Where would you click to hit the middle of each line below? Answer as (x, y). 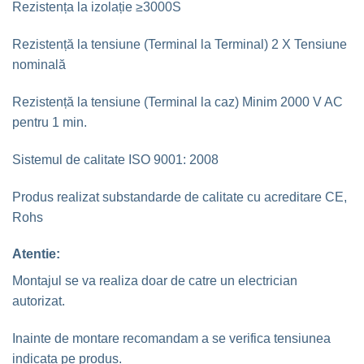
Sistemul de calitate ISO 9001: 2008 (115, 159)
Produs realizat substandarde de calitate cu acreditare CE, (180, 197)
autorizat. (39, 301)
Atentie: (36, 254)
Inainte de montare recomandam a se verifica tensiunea (171, 339)
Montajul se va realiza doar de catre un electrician (155, 281)
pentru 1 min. (50, 123)
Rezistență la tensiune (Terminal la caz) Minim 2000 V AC (178, 102)
